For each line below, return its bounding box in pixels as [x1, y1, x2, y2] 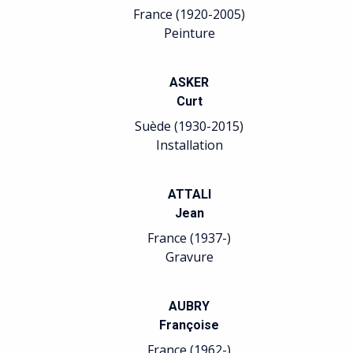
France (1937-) [147, 229, 231, 247]
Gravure [165, 248, 214, 266]
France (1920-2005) [133, 6, 245, 23]
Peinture [163, 24, 215, 42]
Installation [155, 136, 223, 154]
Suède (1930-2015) [135, 117, 243, 135]
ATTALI [167, 187, 211, 202]
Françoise [159, 318, 219, 333]
